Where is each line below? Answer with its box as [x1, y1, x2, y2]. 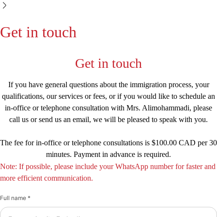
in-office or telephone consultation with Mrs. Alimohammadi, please [5, 104, 212, 112]
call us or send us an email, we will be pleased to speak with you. [9, 115, 208, 124]
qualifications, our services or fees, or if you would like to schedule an [2, 92, 215, 101]
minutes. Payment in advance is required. [46, 150, 171, 159]
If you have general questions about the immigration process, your [8, 80, 209, 89]
